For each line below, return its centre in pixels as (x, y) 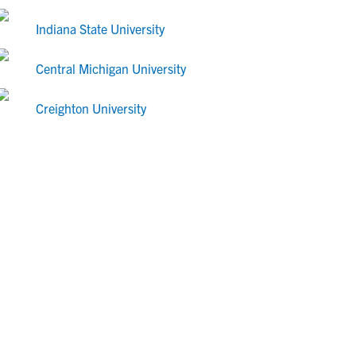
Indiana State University (100, 29)
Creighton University (91, 108)
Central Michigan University (111, 68)
